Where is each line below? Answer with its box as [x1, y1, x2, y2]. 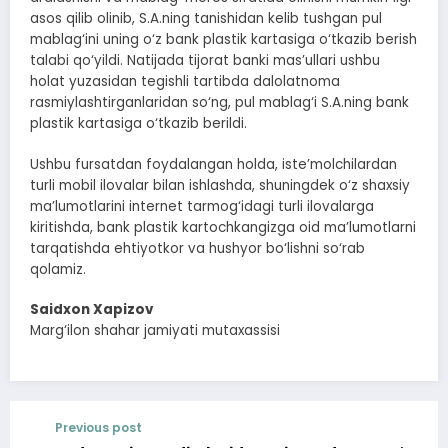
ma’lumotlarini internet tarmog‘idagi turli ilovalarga [30, 196, 374, 216]
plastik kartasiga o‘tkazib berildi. [30, 114, 247, 134]
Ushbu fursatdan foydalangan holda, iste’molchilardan [30, 154, 397, 174]
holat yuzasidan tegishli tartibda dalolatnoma [30, 72, 340, 92]
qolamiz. [30, 259, 86, 279]
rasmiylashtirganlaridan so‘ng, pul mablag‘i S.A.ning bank [30, 93, 409, 113]
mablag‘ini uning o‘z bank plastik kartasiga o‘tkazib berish [30, 30, 417, 50]
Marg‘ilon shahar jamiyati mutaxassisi [30, 320, 280, 340]
